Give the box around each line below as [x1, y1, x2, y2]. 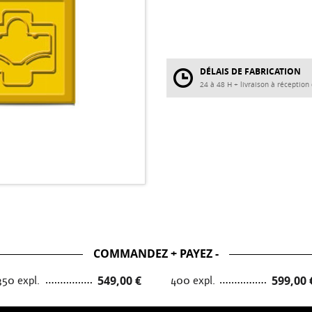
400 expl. [171, 273, 215, 288]
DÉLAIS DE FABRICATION [200, 65, 301, 77]
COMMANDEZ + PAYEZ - [93, 246, 219, 261]
